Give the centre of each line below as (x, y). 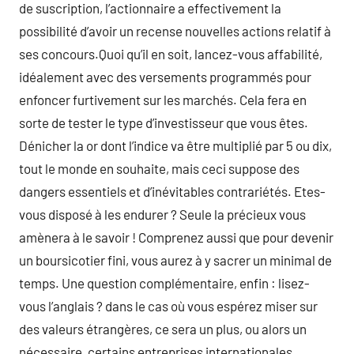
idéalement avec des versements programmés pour (165, 77)
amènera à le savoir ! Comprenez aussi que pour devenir (176, 237)
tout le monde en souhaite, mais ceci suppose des (159, 168)
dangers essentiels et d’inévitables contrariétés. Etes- (172, 191)
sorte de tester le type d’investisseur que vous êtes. (164, 122)
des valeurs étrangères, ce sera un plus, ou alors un (163, 329)
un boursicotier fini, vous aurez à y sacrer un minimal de (175, 260)
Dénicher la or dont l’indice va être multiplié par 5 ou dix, (175, 145)
